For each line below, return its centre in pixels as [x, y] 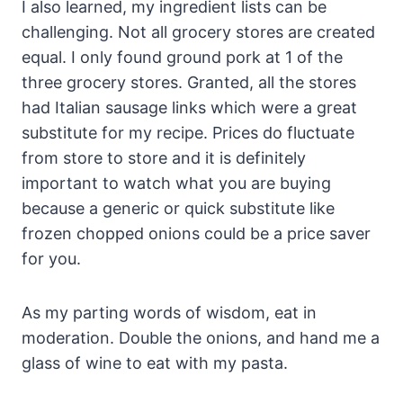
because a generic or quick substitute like [178, 208]
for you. [51, 258]
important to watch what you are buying [176, 183]
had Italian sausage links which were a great [189, 107]
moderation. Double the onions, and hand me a [201, 337]
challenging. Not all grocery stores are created [198, 31]
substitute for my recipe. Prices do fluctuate [188, 132]
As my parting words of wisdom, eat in [169, 312]
